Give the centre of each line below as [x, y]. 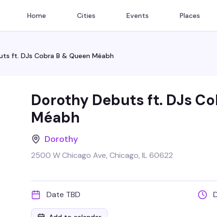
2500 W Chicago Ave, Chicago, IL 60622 [102, 155]
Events [138, 15]
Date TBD [63, 194]
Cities [86, 15]
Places [190, 15]
